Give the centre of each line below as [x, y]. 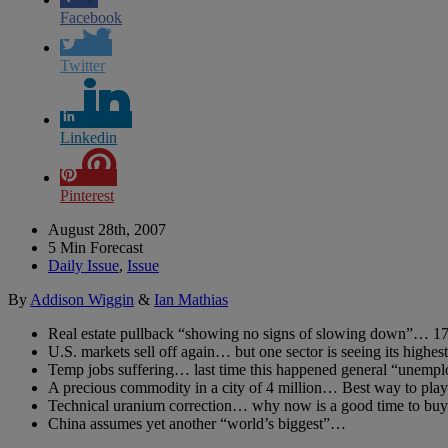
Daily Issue [83, 265]
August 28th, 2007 [107, 229]
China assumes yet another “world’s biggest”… [197, 423]
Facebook [91, 17]
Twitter [82, 65]
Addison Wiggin [82, 299]
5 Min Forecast [95, 247]
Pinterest [87, 195]
